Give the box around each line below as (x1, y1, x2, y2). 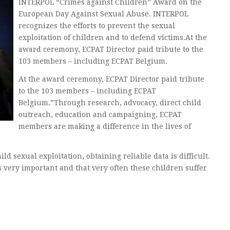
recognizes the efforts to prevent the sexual (18, 21, 175, 30)
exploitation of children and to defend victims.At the (18, 33, 207, 42)
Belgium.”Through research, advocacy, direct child (18, 98, 201, 107)
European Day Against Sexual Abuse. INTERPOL (18, 9, 188, 18)
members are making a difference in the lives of (18, 122, 191, 130)
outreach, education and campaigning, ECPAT (18, 110, 182, 119)
